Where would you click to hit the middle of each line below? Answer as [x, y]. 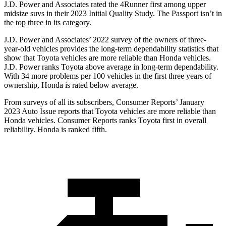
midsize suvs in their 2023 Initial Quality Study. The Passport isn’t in [113, 14]
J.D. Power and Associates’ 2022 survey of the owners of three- [105, 40]
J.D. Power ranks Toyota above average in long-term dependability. [111, 67]
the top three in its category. [48, 23]
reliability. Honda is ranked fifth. [55, 130]
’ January [190, 102]
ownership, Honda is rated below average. [71, 85]
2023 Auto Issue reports [43, 111]
